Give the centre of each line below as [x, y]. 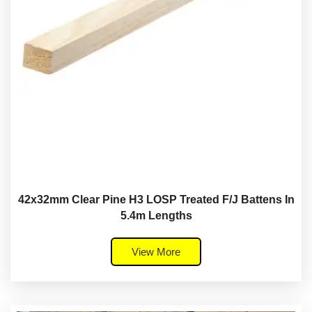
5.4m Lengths [156, 215]
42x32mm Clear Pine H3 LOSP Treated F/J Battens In [156, 199]
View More [156, 251]
